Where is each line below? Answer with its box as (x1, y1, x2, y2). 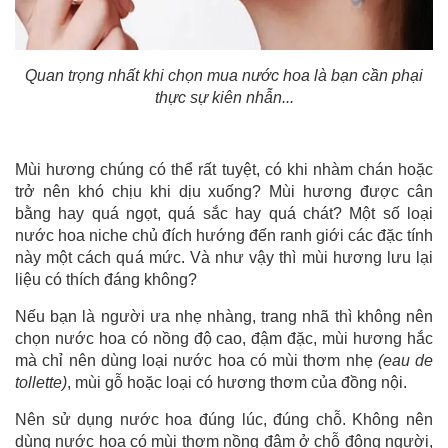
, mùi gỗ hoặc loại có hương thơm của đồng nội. (67, 373, 407, 391)
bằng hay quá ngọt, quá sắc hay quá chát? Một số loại (15, 204, 433, 222)
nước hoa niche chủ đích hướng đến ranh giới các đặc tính (15, 226, 433, 244)
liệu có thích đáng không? (15, 270, 197, 288)
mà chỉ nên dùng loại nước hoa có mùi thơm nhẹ (15, 351, 378, 369)
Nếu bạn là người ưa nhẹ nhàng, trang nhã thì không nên (15, 307, 433, 325)
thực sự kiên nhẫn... (154, 88, 294, 106)
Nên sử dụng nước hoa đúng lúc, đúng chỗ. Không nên (15, 410, 433, 428)
